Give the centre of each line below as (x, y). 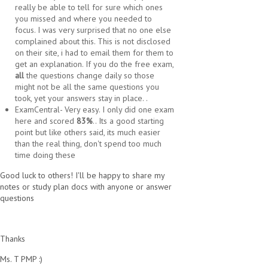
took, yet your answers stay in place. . (81, 98)
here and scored (45, 121)
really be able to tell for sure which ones (89, 7)
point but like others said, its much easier (88, 133)
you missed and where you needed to (83, 19)
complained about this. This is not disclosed (93, 42)
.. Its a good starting (128, 121)
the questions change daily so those (89, 76)
